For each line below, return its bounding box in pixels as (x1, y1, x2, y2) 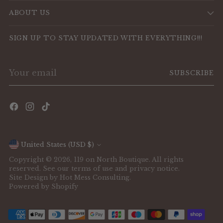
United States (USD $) (88, 140, 94, 148)
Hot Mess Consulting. (60, 174, 131, 181)
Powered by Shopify (9, 183, 78, 190)
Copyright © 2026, (9, 156, 74, 163)
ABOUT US (9, 8, 51, 16)
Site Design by (9, 174, 60, 181)
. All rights (149, 156, 184, 163)
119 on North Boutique (74, 156, 149, 163)
